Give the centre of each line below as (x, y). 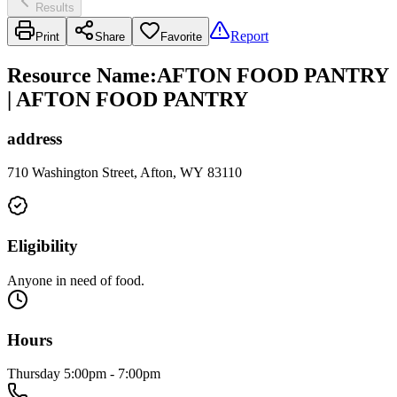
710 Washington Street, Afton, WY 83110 (125, 173)
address (35, 138)
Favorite (181, 36)
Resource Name (78, 75)
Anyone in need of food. (76, 280)
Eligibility (43, 246)
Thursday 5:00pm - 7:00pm (84, 374)
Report (249, 35)
